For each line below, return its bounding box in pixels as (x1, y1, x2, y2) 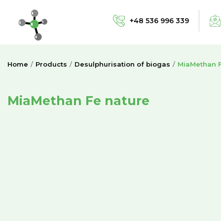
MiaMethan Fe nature (7, 93, 149, 108)
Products (36, 60, 67, 68)
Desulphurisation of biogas (74, 60, 170, 68)
